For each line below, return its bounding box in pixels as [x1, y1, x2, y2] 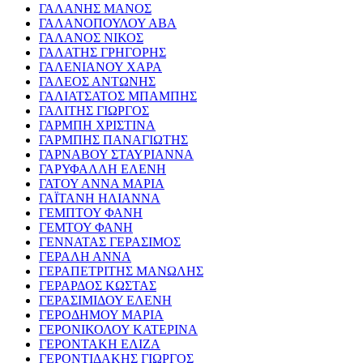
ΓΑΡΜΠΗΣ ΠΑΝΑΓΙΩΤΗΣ [39, 133, 188, 147]
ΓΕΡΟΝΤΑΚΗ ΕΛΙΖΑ [39, 337, 160, 352]
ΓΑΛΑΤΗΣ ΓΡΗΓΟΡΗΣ [39, 45, 166, 60]
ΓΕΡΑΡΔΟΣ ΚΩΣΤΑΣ [39, 279, 156, 293]
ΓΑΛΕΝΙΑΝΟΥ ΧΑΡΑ [39, 60, 162, 75]
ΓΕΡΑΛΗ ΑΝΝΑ [39, 250, 131, 264]
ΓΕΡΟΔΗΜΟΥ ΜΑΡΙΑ [39, 308, 164, 322]
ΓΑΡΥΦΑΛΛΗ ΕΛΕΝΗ [39, 162, 166, 177]
